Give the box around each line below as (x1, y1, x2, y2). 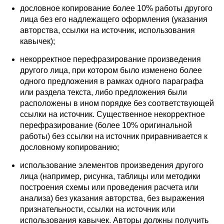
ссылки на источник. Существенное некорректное (20, 109, 205, 118)
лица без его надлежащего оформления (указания (20, 14, 207, 23)
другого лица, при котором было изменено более (20, 65, 202, 74)
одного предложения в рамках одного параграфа (20, 76, 203, 85)
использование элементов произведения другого (20, 160, 203, 169)
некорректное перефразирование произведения (20, 54, 201, 63)
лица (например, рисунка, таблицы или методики (20, 171, 200, 180)
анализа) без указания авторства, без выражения (20, 193, 204, 202)
